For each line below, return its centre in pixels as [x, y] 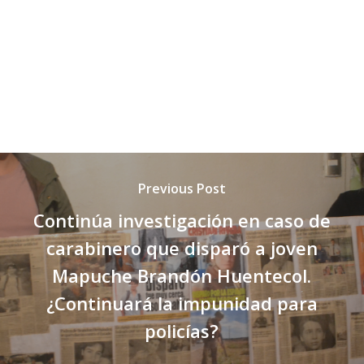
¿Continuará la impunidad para [182, 303]
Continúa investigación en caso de [182, 220]
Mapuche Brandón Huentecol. [182, 275]
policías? [182, 331]
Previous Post [182, 188]
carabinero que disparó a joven [182, 248]
